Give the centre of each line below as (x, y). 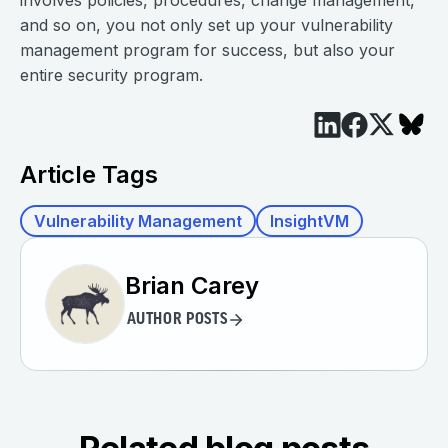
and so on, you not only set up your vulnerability (206, 25)
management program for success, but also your (207, 50)
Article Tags (89, 175)
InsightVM (309, 221)
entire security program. (111, 75)
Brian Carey (192, 285)
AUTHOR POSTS (177, 320)
